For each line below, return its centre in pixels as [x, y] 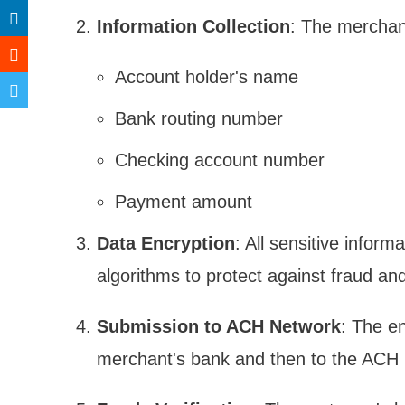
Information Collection [193, 27]
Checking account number [220, 160]
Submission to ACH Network [219, 327]
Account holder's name [207, 77]
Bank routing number [199, 119]
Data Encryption [166, 244]
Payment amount [184, 202]
